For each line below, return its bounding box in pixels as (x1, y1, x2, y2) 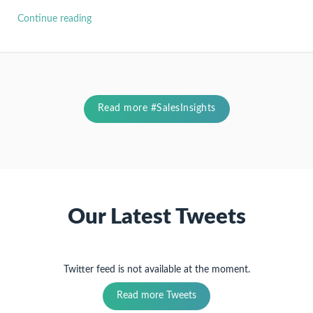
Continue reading (17, 13, 92, 24)
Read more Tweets (117, 290, 196, 300)
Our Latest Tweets (67, 205, 246, 228)
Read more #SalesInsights (97, 103, 216, 113)
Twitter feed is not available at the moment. (63, 264, 250, 275)
